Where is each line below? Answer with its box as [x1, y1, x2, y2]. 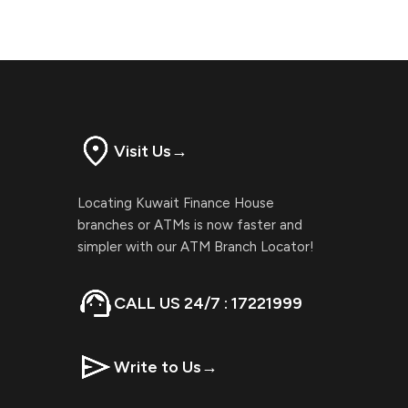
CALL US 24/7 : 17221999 [114, 293, 302, 314]
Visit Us [114, 141, 171, 162]
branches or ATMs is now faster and [77, 217, 302, 234]
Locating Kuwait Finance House [77, 195, 274, 212]
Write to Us [114, 357, 201, 378]
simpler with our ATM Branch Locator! [77, 239, 314, 256]
